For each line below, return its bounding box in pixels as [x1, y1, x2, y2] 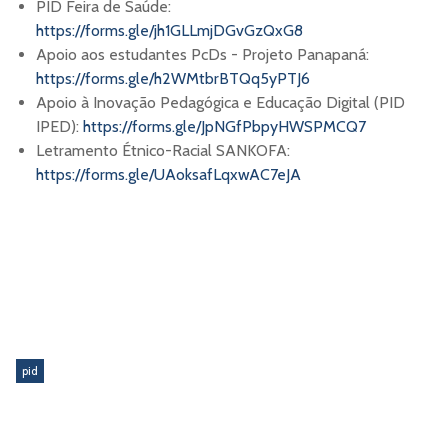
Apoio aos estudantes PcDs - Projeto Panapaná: [36, 45, 369, 65]
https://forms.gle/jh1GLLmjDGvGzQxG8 [36, 21, 303, 41]
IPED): [36, 117, 83, 137]
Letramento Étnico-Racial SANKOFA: [36, 141, 290, 161]
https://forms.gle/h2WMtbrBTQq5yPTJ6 [36, 69, 310, 89]
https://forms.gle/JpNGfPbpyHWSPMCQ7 [83, 117, 366, 137]
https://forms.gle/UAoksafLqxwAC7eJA [36, 165, 301, 185]
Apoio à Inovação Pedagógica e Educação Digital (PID [36, 93, 405, 113]
